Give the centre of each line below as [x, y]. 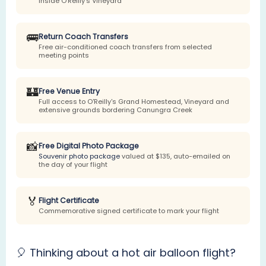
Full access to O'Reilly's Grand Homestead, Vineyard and [134, 102]
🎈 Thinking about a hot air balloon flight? [126, 253]
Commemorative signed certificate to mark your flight [129, 211]
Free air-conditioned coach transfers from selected [126, 47]
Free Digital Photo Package [89, 146]
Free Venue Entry [69, 91]
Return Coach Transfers [84, 37]
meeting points [64, 56]
